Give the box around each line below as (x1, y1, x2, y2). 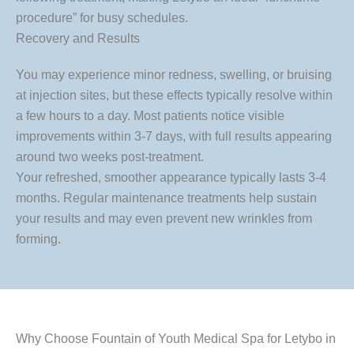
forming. (16, 232, 61, 246)
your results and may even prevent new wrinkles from (16, 211, 312, 225)
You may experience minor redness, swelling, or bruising (16, 67, 332, 81)
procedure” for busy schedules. (16, 10, 188, 24)
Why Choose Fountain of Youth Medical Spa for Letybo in (16, 331, 336, 345)
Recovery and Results (16, 31, 140, 45)
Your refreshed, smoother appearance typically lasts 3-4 (16, 170, 326, 184)
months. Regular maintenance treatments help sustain (16, 190, 317, 205)
